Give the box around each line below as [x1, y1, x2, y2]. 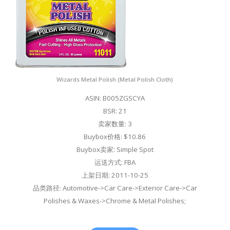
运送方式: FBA [94, 157, 136, 167]
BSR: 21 [103, 106, 127, 116]
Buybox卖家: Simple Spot [76, 144, 154, 154]
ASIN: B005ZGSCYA [85, 93, 145, 103]
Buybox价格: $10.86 [84, 131, 146, 141]
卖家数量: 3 [98, 119, 132, 128]
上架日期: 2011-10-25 [81, 170, 148, 180]
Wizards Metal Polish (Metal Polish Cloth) [56, 75, 174, 83]
